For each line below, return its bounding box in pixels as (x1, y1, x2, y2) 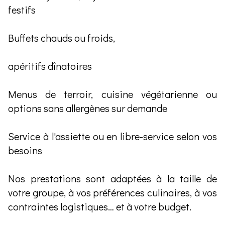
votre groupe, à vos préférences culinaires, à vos (8, 185, 217, 199)
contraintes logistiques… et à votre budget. (8, 199, 191, 213)
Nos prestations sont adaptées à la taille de (8, 171, 217, 185)
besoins (8, 143, 42, 157)
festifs (8, 3, 36, 16)
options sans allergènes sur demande (8, 101, 167, 115)
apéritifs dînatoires (8, 59, 92, 72)
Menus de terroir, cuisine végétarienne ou (8, 87, 217, 100)
